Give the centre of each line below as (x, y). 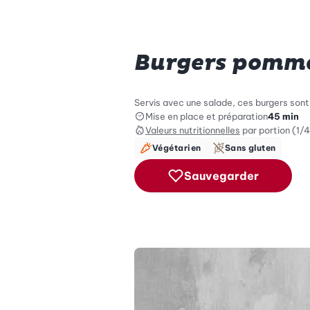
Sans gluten (250, 147)
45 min (283, 116)
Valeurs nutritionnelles (192, 130)
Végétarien (176, 147)
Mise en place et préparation (206, 116)
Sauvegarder (221, 175)
